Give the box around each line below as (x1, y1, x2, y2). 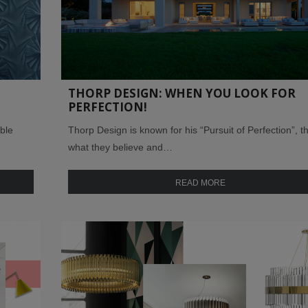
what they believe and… (68, 141, 173, 153)
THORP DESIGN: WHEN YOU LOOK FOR (68, 85, 296, 101)
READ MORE (175, 177, 225, 188)
